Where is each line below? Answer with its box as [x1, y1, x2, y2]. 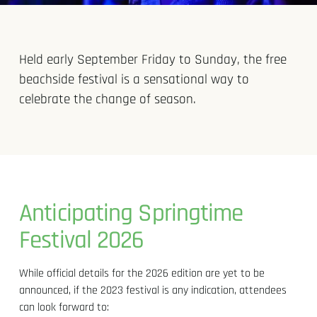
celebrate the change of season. [19, 90, 197, 108]
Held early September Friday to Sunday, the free [19, 50, 287, 69]
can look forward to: [19, 299, 110, 315]
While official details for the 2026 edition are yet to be [19, 265, 265, 281]
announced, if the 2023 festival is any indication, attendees [19, 282, 287, 298]
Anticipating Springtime [19, 197, 243, 229]
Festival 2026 [19, 224, 144, 256]
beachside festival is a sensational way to [19, 70, 250, 88]
